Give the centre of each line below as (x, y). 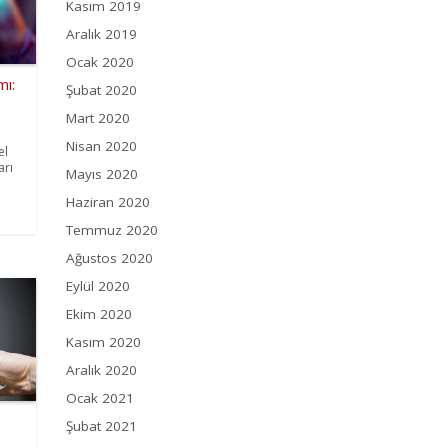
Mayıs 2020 (102, 174)
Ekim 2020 (99, 314)
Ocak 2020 (100, 62)
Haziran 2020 (108, 202)
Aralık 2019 (101, 34)
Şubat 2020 (101, 90)
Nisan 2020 (101, 146)
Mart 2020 (98, 118)
